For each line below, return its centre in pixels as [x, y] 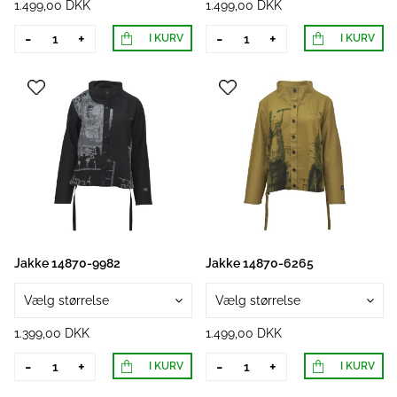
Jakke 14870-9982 [67, 263]
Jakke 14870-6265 [260, 263]
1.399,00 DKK [52, 333]
